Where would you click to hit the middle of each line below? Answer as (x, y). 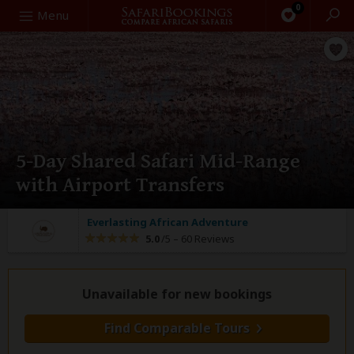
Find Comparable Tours (177, 328)
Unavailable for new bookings (177, 294)
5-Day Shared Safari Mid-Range (158, 161)
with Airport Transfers (120, 185)
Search (26, 14)
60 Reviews (207, 239)
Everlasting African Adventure (168, 222)
